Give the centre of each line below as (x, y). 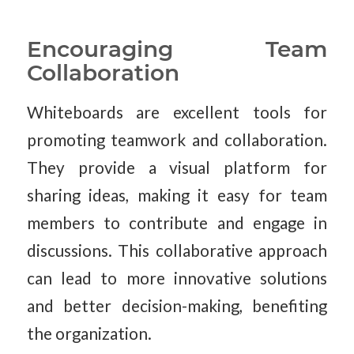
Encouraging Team (177, 49)
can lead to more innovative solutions (177, 278)
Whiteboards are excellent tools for (177, 112)
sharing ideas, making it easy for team (177, 195)
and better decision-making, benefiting (177, 305)
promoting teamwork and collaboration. (177, 139)
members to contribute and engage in (177, 222)
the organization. (89, 333)
